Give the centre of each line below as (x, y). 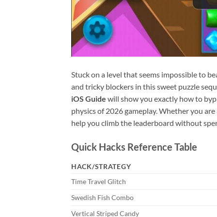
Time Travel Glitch (99, 181)
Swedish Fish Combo (102, 197)
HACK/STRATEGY (101, 166)
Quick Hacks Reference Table (134, 147)
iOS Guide (89, 99)
